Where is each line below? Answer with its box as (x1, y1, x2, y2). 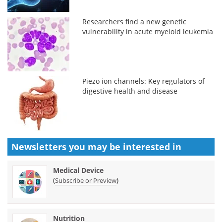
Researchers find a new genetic (82, 16, 187, 26)
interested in (123, 140, 181, 153)
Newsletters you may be (11, 140, 123, 153)
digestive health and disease (82, 86, 178, 96)
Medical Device (53, 165, 104, 175)
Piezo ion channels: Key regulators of (82, 76, 205, 86)
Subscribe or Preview (55, 175, 116, 185)
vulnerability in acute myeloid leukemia (82, 26, 214, 36)
